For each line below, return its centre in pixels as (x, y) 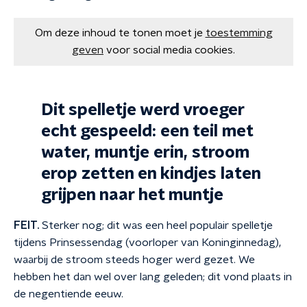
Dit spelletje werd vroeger (143, 110)
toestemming (239, 33)
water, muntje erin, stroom (145, 153)
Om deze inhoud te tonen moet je (119, 33)
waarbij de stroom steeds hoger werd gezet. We (134, 260)
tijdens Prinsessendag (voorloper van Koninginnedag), (147, 243)
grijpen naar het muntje (132, 195)
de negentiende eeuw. (69, 294)
